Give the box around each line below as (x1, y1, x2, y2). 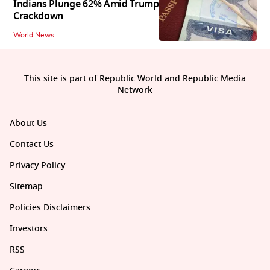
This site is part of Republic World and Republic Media (24, 72, 246, 86)
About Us (10, 117, 47, 130)
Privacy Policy (10, 159, 65, 172)
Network (118, 84, 152, 97)
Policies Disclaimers (10, 201, 90, 215)
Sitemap (10, 180, 43, 193)
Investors (10, 222, 48, 236)
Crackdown (13, 9, 64, 24)
